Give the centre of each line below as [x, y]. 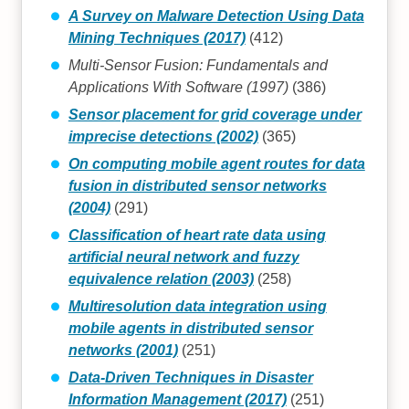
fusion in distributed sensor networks [197, 185]
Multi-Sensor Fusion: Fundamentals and [198, 65]
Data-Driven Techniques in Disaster [190, 377]
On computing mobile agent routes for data [216, 163]
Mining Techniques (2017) [157, 37]
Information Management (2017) [177, 399]
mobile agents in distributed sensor [190, 328]
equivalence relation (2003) [161, 278]
